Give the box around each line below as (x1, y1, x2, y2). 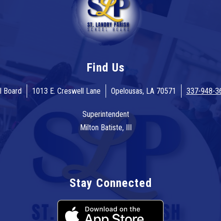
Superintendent (82, 110, 129, 119)
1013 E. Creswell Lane (32, 86, 101, 96)
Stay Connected (69, 176, 152, 190)
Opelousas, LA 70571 (110, 86, 176, 96)
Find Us (86, 61, 125, 75)
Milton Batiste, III (79, 123, 132, 133)
